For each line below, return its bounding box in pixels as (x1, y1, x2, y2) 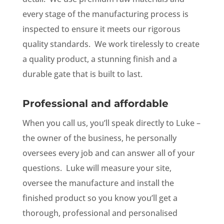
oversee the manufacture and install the (22, 177, 174, 189)
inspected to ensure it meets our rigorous (22, 23, 180, 35)
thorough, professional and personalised (22, 207, 177, 219)
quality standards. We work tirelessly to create (22, 38, 199, 50)
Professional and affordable (22, 97, 168, 110)
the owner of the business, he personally (22, 132, 176, 144)
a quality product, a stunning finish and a (22, 53, 177, 65)
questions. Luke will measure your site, (22, 162, 171, 174)
